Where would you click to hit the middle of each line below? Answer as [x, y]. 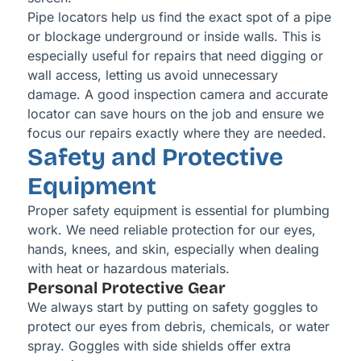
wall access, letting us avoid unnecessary [152, 75]
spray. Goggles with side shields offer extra [159, 346]
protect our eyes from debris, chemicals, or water [178, 327]
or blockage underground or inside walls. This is [174, 37]
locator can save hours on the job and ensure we [175, 114]
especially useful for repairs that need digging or [175, 56]
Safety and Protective [155, 158]
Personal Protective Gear [126, 288]
